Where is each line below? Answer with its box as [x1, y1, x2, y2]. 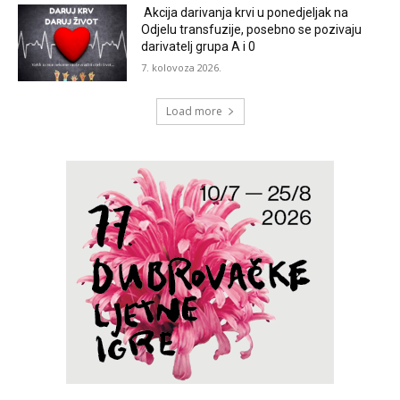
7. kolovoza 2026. [141, 60, 222, 74]
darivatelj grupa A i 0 [141, 38, 256, 54]
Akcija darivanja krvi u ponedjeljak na [141, 4, 349, 20]
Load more [165, 104, 222, 120]
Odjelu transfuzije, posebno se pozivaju [141, 21, 362, 37]
